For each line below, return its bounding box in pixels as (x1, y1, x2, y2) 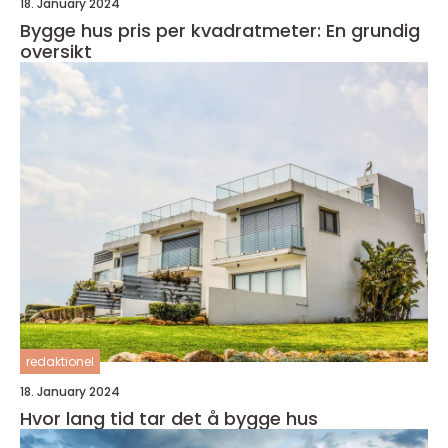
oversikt (20, 38, 92, 64)
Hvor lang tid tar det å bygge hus (20, 405, 318, 431)
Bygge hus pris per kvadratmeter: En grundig (20, 17, 420, 43)
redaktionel (26, 352, 94, 370)
